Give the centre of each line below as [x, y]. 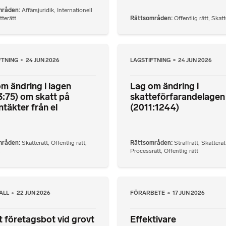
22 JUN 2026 [33, 193]
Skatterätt [35, 143]
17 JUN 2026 [189, 193]
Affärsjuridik [38, 10]
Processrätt [146, 151]
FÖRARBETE [148, 193]
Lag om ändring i [164, 86]
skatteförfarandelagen [178, 97]
